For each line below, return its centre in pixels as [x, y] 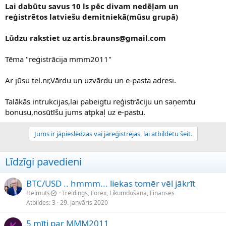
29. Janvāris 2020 [84, 203]
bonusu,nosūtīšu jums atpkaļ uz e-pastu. [75, 112]
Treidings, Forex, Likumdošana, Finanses [118, 193]
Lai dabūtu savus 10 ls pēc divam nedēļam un [92, 6]
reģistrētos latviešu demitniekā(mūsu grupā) [92, 17]
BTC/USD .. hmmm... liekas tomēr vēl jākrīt [111, 184]
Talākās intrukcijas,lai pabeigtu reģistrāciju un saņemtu [100, 102]
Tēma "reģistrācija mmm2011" [58, 59]
